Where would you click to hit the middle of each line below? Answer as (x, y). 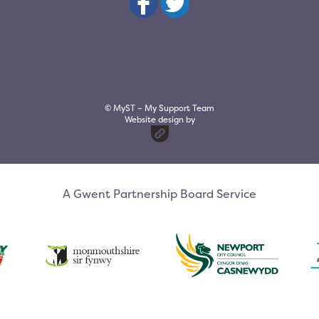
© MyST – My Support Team (159, 108)
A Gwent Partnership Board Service (159, 194)
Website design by (159, 119)
